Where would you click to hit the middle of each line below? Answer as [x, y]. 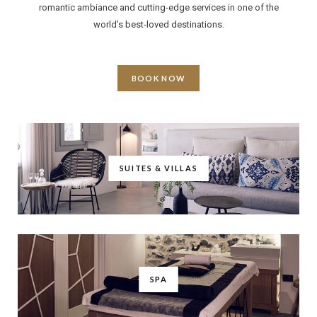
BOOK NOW [158, 78]
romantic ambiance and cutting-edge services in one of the [158, 7]
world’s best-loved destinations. [158, 24]
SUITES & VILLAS [158, 168]
